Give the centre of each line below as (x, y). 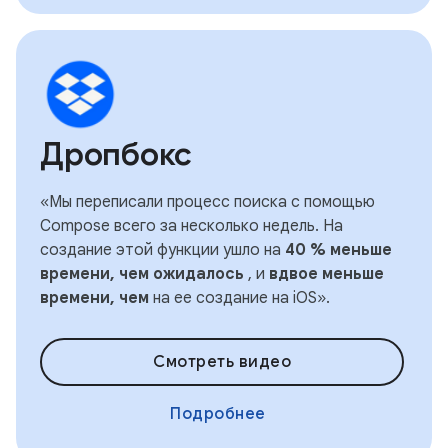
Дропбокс (116, 154)
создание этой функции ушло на (162, 250)
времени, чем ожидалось (142, 274)
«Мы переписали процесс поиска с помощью (207, 202)
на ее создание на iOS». (239, 298)
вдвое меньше (326, 274)
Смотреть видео (222, 362)
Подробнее (218, 414)
